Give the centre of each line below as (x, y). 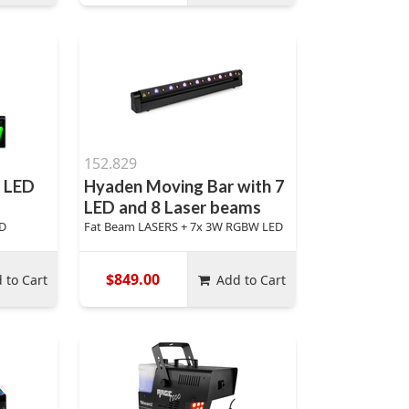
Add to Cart (252, 279)
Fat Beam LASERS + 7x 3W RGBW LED (183, 226)
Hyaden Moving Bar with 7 (184, 186)
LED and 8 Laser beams (172, 207)
